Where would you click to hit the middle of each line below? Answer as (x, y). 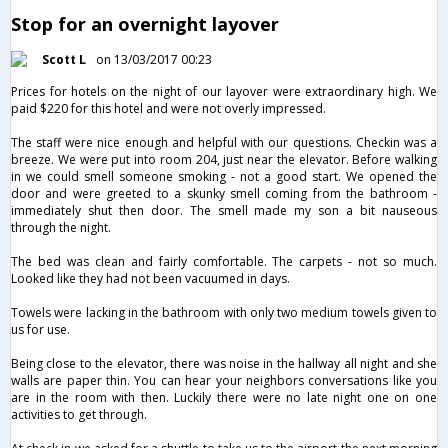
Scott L (64, 59)
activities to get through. (79, 414)
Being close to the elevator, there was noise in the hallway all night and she (224, 363)
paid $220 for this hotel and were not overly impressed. (168, 108)
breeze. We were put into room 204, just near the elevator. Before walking (224, 159)
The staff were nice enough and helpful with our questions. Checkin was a (224, 142)
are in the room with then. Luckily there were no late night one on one (224, 397)
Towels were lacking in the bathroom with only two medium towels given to (224, 312)
